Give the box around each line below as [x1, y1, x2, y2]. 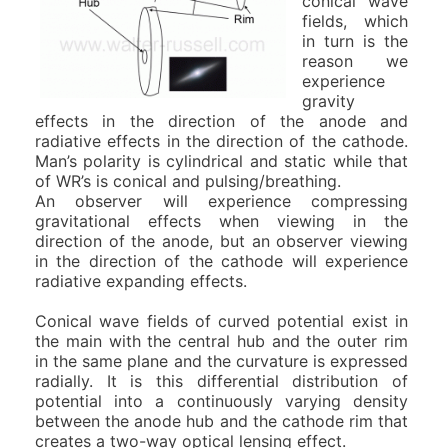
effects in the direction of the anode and [35, 110, 408, 131]
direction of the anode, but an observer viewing [35, 230, 408, 251]
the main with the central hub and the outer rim [35, 330, 408, 351]
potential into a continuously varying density [35, 390, 408, 411]
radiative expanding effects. [35, 270, 247, 291]
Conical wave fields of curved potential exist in [35, 310, 408, 331]
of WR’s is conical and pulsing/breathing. [35, 170, 341, 191]
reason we [302, 50, 408, 71]
